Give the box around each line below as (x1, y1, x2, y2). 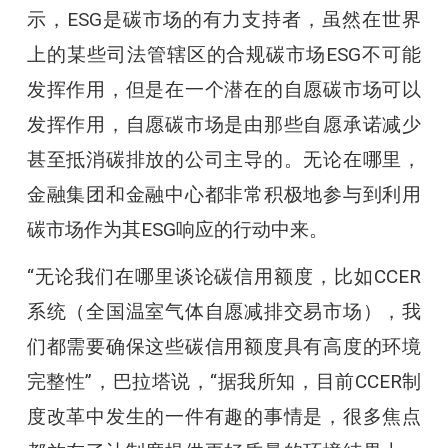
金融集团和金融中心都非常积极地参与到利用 (26, 182, 422, 206)
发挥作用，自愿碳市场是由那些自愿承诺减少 (26, 112, 422, 136)
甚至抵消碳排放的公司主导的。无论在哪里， (26, 147, 422, 171)
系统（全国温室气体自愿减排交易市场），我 (26, 299, 422, 323)
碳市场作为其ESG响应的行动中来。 (26, 217, 328, 241)
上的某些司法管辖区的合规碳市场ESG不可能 (26, 42, 422, 66)
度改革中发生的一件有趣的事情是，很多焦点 (26, 404, 422, 428)
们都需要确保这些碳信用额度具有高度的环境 (26, 334, 422, 358)
